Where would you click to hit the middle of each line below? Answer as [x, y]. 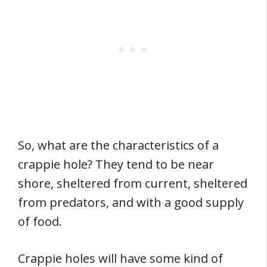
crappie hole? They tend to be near [116, 164]
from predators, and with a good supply [131, 202]
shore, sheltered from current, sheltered [133, 183]
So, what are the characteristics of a [118, 145]
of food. [40, 221]
